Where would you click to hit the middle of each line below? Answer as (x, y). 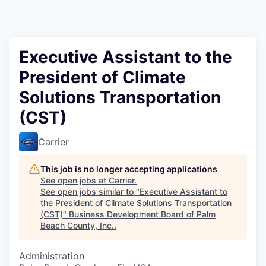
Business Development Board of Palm (142, 214)
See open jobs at (75, 180)
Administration (52, 256)
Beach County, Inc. (77, 225)
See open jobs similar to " (90, 191)
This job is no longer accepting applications (129, 169)
